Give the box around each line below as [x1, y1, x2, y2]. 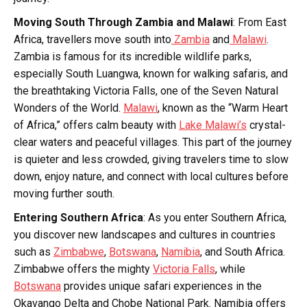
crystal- [247, 119, 286, 132]
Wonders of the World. [14, 101, 123, 115]
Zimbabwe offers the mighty [14, 262, 153, 276]
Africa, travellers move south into [14, 33, 171, 47]
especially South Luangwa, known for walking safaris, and [14, 67, 288, 81]
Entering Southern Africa [14, 211, 143, 225]
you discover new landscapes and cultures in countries [14, 228, 275, 242]
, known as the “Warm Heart [158, 101, 288, 115]
